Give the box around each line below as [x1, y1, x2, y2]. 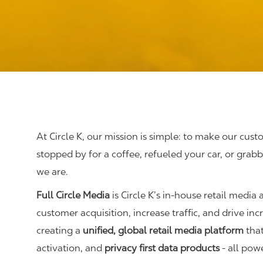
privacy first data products [104, 242, 220, 254]
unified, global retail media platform [83, 225, 244, 236]
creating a [36, 225, 83, 236]
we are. [36, 166, 68, 177]
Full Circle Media [36, 190, 110, 201]
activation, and [36, 242, 104, 254]
